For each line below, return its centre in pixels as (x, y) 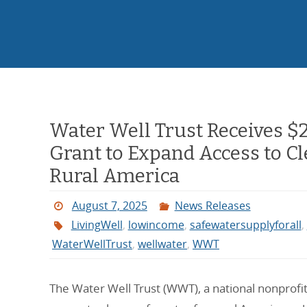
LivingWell (97, 225)
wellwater (162, 244)
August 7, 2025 (109, 206)
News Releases (212, 206)
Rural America (114, 176)
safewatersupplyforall (245, 225)
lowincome (156, 225)
